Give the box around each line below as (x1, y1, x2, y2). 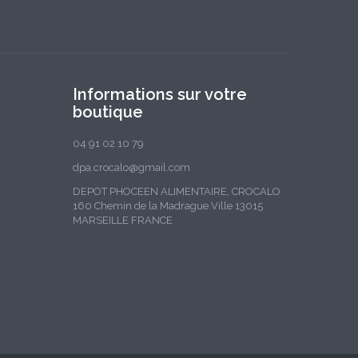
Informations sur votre (73, 85, 247, 104)
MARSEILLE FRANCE (73, 214, 173, 226)
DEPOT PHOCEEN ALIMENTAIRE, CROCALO (73, 185, 280, 197)
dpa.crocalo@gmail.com (73, 161, 190, 173)
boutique (73, 102, 143, 121)
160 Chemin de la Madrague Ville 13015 (73, 200, 263, 212)
